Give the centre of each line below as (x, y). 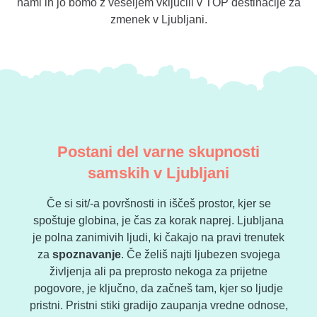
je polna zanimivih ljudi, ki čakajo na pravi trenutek (158, 238)
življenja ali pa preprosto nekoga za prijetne (158, 272)
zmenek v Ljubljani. (158, 20)
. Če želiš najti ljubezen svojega (200, 255)
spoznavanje (86, 255)
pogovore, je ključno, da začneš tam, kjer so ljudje (158, 289)
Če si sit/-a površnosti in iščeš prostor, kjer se (158, 204)
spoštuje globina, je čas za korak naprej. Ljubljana (158, 221)
